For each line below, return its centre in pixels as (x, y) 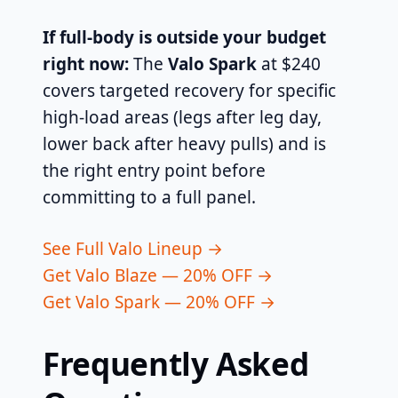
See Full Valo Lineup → (133, 248)
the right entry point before (154, 170)
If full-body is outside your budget (184, 37)
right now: (86, 64)
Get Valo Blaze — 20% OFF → (158, 275)
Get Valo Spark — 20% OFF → (159, 302)
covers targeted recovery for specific (189, 90)
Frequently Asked (176, 363)
